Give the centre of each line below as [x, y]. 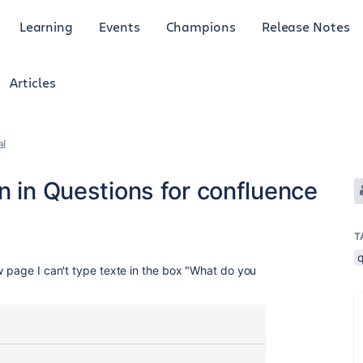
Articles [33, 82]
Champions [201, 26]
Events [120, 26]
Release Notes [305, 26]
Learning [46, 26]
